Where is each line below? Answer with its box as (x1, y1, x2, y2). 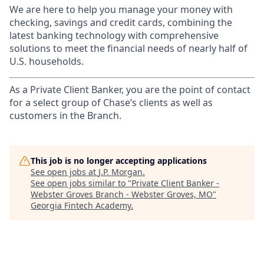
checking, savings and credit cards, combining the (9, 16, 232, 29)
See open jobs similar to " (31, 177, 131, 189)
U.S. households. (9, 55, 84, 68)
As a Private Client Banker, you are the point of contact (9, 83, 250, 96)
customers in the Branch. (9, 109, 121, 122)
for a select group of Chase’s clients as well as (9, 96, 213, 109)
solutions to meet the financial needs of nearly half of (9, 42, 247, 55)
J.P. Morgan (98, 166, 143, 177)
